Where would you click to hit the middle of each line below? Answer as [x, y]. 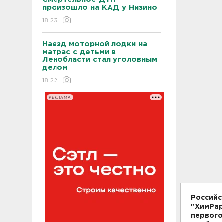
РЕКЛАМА [60, 97]
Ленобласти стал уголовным [100, 60]
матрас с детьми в [79, 52]
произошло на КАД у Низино [101, 8]
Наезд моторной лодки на [95, 44]
